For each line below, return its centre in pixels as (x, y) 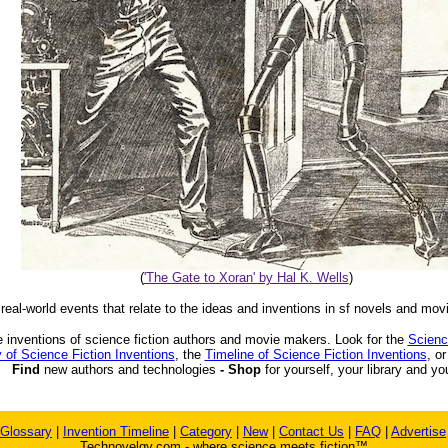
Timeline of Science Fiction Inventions (315, 354)
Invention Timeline (116, 431)
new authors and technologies (129, 369)
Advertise (418, 431)
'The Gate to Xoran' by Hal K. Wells (246, 277)
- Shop (240, 369)
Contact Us (311, 431)
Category (206, 431)
